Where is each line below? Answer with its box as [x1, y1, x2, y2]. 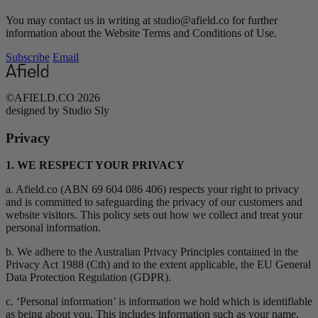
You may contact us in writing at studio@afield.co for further [6, 14, 278, 27]
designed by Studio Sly [6, 104, 109, 116]
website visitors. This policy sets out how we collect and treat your [6, 209, 302, 221]
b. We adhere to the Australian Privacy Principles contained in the [6, 246, 298, 258]
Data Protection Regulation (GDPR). [6, 271, 171, 284]
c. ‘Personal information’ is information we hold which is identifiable [6, 295, 312, 308]
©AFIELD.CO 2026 [6, 91, 100, 104]
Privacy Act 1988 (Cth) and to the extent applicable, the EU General [6, 258, 311, 271]
